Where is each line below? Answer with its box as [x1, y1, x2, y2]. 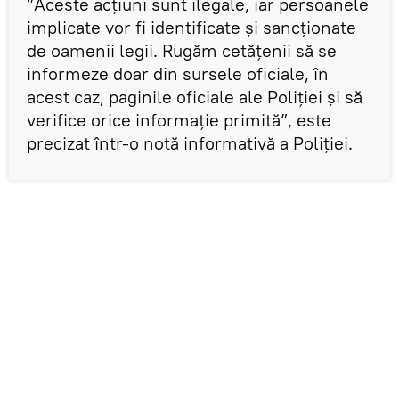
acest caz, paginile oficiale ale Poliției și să [27, 85, 362, 108]
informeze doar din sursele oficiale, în [27, 61, 329, 85]
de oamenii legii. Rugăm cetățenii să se [27, 38, 337, 61]
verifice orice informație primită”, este [27, 108, 331, 131]
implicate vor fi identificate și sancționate [27, 15, 356, 38]
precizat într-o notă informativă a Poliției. [27, 131, 357, 154]
